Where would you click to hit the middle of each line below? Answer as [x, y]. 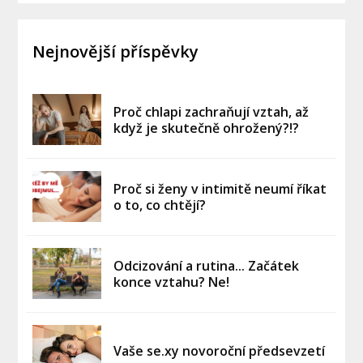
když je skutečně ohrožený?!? [207, 128]
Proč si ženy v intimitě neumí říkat [220, 188]
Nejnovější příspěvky [116, 51]
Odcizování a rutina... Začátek [207, 265]
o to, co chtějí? [160, 205]
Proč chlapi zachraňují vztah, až [211, 111]
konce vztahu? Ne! [172, 282]
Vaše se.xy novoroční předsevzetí [220, 350]
